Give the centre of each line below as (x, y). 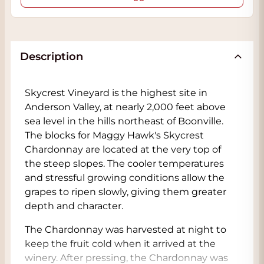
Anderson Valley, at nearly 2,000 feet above (125, 107)
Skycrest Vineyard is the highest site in (116, 93)
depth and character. (74, 206)
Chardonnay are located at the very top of (123, 149)
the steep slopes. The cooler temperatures (124, 164)
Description (52, 57)
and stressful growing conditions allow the (125, 178)
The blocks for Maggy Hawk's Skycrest (114, 135)
